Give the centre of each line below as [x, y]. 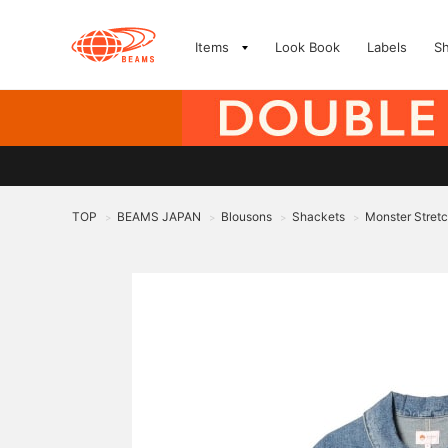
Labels [387, 47]
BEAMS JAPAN [159, 216]
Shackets [318, 216]
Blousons [246, 216]
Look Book [307, 47]
